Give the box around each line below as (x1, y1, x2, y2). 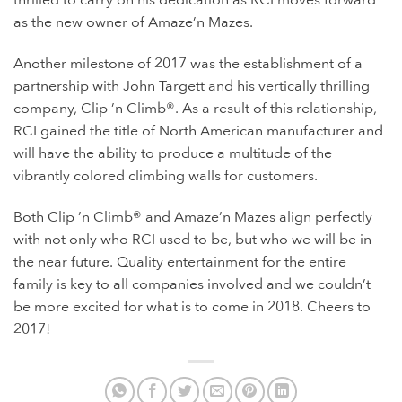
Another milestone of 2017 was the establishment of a (13, 54, 363, 74)
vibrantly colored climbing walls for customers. (13, 166, 318, 187)
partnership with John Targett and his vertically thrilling (13, 76, 370, 97)
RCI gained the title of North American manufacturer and (13, 121, 383, 142)
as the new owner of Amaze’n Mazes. (13, 13, 253, 33)
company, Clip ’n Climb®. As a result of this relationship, (13, 99, 377, 119)
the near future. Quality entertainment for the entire (13, 251, 346, 272)
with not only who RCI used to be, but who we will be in (13, 229, 371, 249)
